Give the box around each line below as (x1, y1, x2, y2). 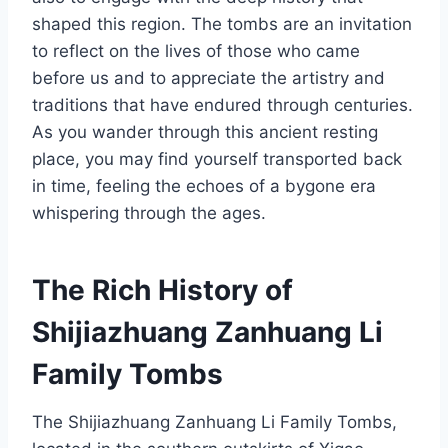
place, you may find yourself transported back (32, 149, 402, 170)
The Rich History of (32, 273, 293, 308)
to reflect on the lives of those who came (32, 41, 360, 62)
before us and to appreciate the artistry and (32, 68, 385, 89)
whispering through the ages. (32, 203, 266, 224)
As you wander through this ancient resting (32, 122, 378, 143)
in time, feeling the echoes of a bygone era (32, 176, 376, 197)
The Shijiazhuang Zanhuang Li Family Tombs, (32, 412, 397, 433)
